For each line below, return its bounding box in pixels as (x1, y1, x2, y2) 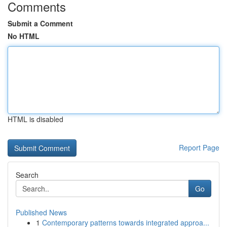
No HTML (8, 31, 40, 41)
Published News (16, 207, 67, 217)
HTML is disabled (8, 114, 63, 124)
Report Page (179, 142, 219, 153)
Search (16, 170, 39, 180)
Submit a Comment (8, 18, 73, 28)
